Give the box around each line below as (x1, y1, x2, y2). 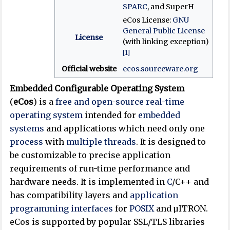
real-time (146, 96, 185, 107)
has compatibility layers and (10, 189, 130, 200)
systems (10, 123, 45, 133)
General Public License (122, 26, 205, 35)
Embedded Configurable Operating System (10, 83, 185, 93)
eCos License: (122, 15, 172, 25)
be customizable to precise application (10, 149, 171, 160)
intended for (83, 109, 139, 120)
